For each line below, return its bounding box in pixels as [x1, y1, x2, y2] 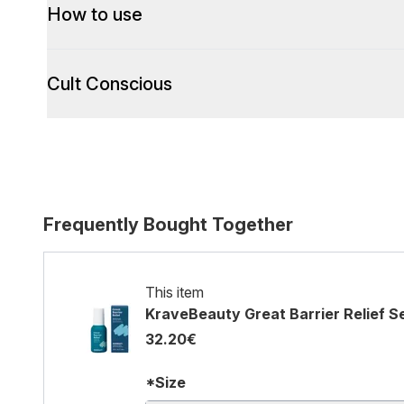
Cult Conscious [47, 73, 172, 95]
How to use [47, 4, 142, 25]
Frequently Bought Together [43, 214, 293, 235]
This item [145, 283, 204, 301]
